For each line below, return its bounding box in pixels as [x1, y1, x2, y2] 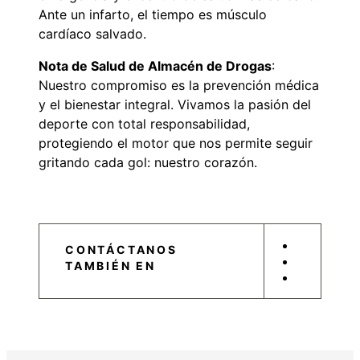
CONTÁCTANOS [65, 243, 178, 257]
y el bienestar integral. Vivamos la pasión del [39, 96, 311, 113]
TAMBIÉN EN [65, 259, 157, 273]
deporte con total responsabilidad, [39, 116, 250, 133]
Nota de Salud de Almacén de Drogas [39, 58, 272, 75]
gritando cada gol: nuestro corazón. [39, 154, 257, 171]
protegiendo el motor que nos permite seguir [39, 135, 313, 152]
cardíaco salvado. [39, 26, 146, 43]
